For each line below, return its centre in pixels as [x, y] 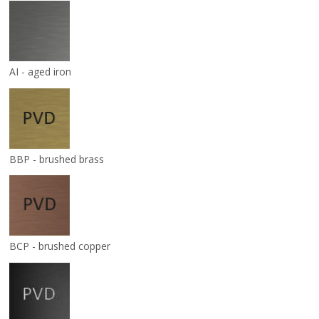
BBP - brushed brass [57, 159]
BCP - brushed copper [60, 246]
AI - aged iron [41, 72]
